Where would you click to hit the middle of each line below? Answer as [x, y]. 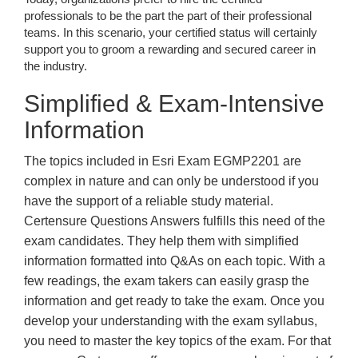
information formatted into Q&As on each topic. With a [175, 261]
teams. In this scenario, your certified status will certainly [171, 32]
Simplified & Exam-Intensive [174, 103]
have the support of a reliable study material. [149, 201]
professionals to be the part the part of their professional [168, 16]
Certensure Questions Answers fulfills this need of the [175, 221]
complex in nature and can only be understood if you [171, 181]
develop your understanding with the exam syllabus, [171, 321]
